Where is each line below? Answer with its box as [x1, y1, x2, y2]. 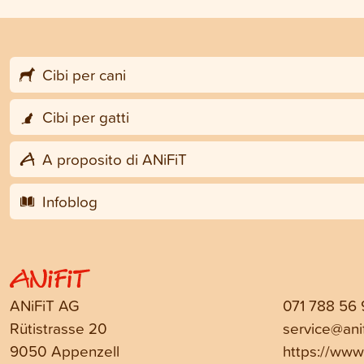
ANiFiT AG [10, 294, 80, 317]
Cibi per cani [37, 63, 126, 86]
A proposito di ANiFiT [37, 148, 187, 171]
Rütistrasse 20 [10, 317, 107, 340]
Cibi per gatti [37, 106, 129, 128]
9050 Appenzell [10, 340, 119, 362]
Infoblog [37, 190, 97, 213]
